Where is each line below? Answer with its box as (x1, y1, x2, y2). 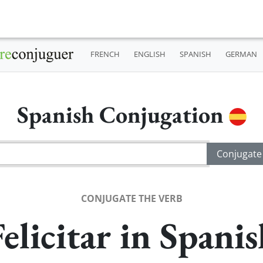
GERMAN (225, 49, 257, 60)
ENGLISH (133, 49, 166, 60)
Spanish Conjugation (16, 99, 229, 130)
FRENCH (90, 49, 120, 60)
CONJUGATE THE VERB (80, 191, 183, 205)
